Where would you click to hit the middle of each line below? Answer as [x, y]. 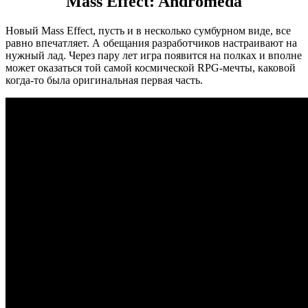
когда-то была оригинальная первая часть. [104, 80]
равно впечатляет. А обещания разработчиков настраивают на [151, 43]
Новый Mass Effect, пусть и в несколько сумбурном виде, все [148, 30]
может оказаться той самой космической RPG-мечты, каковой [151, 67]
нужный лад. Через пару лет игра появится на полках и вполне [154, 55]
